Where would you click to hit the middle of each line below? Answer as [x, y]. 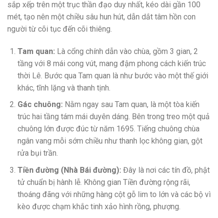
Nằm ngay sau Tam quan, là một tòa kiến [131, 105]
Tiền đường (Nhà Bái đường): [69, 170]
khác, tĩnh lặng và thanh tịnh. [64, 88]
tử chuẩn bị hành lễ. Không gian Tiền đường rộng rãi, [104, 182]
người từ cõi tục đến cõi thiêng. [60, 29]
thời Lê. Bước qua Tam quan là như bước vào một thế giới [113, 75]
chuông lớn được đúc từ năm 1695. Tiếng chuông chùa [108, 129]
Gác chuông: [40, 105]
